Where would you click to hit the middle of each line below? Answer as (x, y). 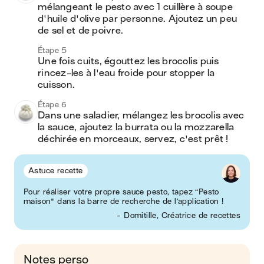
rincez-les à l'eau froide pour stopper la (126, 73)
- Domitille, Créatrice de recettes (179, 215)
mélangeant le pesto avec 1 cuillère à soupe (135, 7)
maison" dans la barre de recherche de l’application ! (124, 201)
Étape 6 (52, 105)
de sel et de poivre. (82, 31)
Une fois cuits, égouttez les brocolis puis (128, 61)
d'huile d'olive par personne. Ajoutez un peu (137, 19)
